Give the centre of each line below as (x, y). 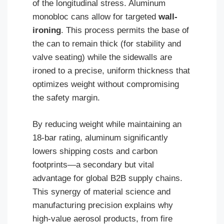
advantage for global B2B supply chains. (107, 178)
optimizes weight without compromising (106, 84)
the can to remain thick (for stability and (107, 44)
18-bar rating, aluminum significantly (100, 137)
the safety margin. (66, 98)
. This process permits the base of (125, 30)
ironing (47, 30)
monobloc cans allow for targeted (95, 17)
